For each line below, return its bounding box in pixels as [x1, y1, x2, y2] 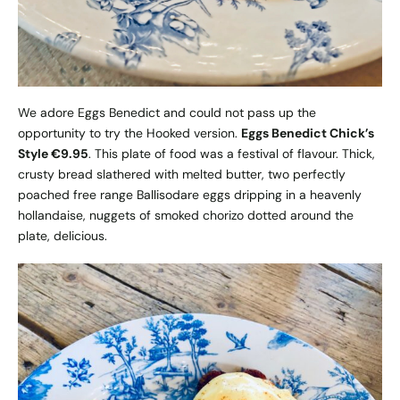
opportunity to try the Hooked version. [18, 125, 241, 142]
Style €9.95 [18, 146, 88, 162]
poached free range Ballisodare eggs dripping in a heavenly [18, 187, 362, 204]
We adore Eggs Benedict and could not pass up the [18, 104, 316, 121]
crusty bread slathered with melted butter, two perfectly [18, 166, 346, 183]
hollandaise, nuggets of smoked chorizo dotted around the [18, 207, 354, 224]
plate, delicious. [18, 228, 107, 245]
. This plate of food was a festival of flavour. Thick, [88, 146, 375, 162]
